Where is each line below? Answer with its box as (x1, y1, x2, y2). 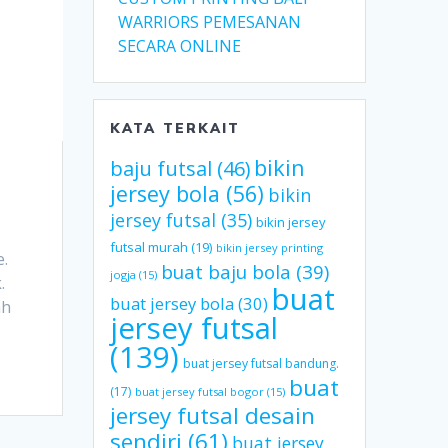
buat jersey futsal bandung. (183, 355, 340, 373)
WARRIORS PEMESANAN (118, 11, 302, 34)
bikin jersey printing (216, 240, 324, 256)
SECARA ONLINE (118, 35, 242, 58)
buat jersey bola (110, 292, 235, 316)
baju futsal (110, 155, 213, 183)
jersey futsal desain (110, 400, 316, 432)
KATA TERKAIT (110, 120, 241, 137)
